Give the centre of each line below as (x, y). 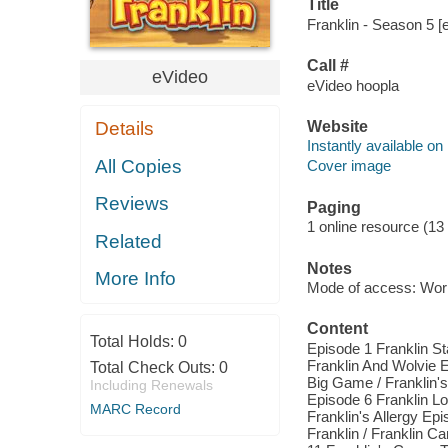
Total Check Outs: (154, 367)
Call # (327, 66)
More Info (136, 279)
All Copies (139, 166)
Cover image (348, 166)
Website (337, 126)
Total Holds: (133, 341)
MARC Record (135, 408)
